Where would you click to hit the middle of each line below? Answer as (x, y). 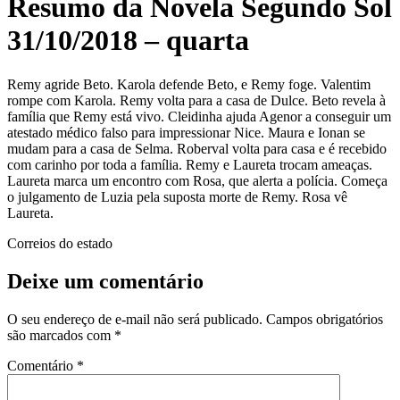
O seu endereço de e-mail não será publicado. (135, 319)
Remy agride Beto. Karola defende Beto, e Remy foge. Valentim (189, 84)
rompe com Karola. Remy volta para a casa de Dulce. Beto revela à (196, 100)
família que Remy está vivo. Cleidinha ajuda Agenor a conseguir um (199, 116)
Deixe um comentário (105, 281)
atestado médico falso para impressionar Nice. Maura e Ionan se (186, 132)
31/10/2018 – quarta (128, 41)
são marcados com (61, 335)
